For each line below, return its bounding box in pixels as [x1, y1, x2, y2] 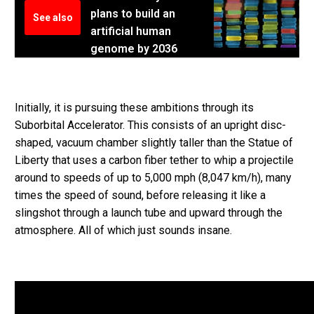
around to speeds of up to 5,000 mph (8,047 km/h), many [15, 170, 292, 184]
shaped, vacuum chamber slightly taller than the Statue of [15, 135, 293, 149]
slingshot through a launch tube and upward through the [15, 205, 282, 219]
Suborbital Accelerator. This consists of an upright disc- [15, 118, 286, 132]
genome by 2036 [90, 42, 177, 56]
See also [32, 12, 73, 24]
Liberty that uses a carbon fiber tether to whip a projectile [15, 153, 294, 167]
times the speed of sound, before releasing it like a [15, 188, 266, 202]
